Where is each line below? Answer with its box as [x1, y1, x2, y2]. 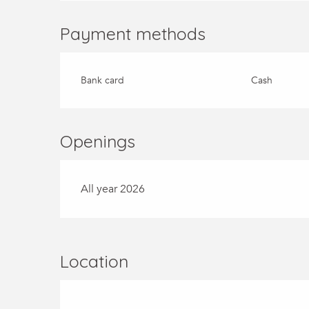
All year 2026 [81, 181, 146, 197]
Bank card [81, 73, 125, 87]
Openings [60, 130, 136, 152]
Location [60, 250, 128, 272]
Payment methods [60, 22, 206, 44]
